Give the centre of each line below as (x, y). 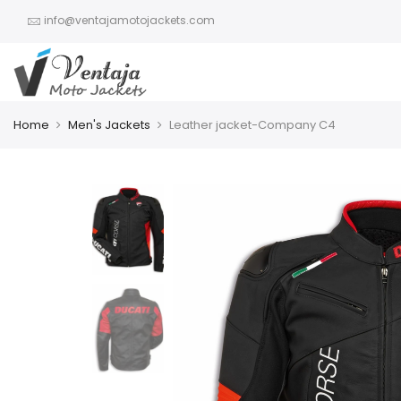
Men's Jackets (109, 125)
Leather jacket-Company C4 (252, 125)
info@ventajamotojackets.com (129, 21)
